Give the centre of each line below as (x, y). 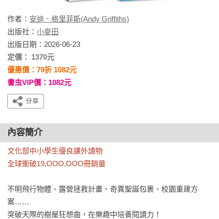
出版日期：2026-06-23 (44, 44)
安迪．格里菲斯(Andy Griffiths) (79, 19)
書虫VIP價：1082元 (39, 82)
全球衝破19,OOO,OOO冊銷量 (56, 164)
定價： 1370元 (31, 57)
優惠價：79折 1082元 (42, 70)
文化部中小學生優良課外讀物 (55, 151)
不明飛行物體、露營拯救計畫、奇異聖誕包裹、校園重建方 (103, 189)
